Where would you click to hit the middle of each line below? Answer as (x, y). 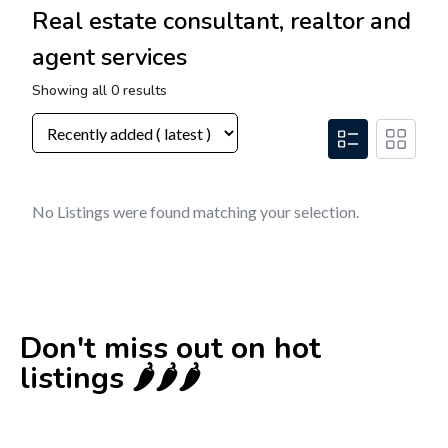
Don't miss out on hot (170, 349)
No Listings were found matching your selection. (195, 212)
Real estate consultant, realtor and (221, 21)
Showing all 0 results (99, 91)
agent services (109, 57)
